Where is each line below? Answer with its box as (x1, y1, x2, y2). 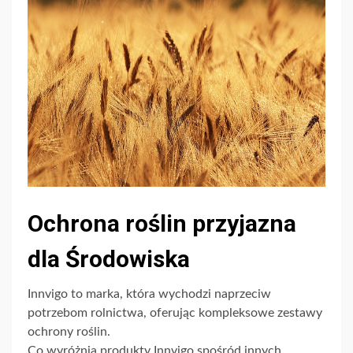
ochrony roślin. (28, 325, 110, 339)
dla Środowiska (28, 245, 190, 273)
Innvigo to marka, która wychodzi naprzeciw (28, 288, 271, 301)
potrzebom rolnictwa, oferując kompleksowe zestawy (28, 307, 322, 320)
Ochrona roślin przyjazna (28, 210, 296, 238)
